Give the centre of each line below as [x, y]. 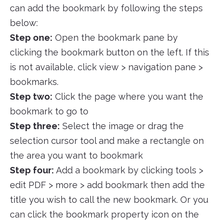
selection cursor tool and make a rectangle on [107, 141]
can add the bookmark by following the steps [106, 8]
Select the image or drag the [122, 126]
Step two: [31, 97]
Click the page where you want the [128, 97]
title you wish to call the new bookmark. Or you [109, 200]
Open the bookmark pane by [115, 38]
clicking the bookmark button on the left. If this [110, 53]
